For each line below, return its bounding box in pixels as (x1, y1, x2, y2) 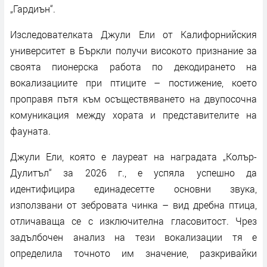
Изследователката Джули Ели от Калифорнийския (10, 27, 257, 41)
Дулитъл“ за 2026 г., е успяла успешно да (10, 166, 257, 179)
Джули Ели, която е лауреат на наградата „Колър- (10, 150, 257, 163)
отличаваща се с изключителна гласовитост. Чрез (10, 214, 257, 227)
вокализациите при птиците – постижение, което (10, 76, 257, 89)
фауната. (10, 124, 51, 137)
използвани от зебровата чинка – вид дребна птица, (10, 198, 257, 211)
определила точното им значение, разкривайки (10, 246, 257, 259)
